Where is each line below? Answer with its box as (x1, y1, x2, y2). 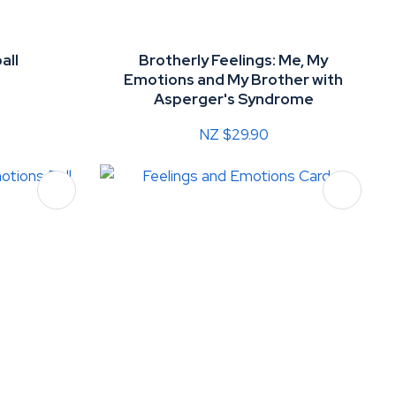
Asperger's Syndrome (153, 88, 314, 109)
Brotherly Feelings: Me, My (139, 49, 329, 70)
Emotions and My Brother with (124, 69, 344, 89)
